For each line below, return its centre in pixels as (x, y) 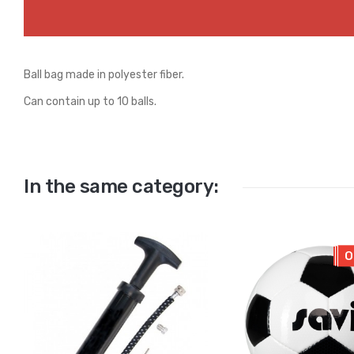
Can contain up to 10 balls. (90, 102)
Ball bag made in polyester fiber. (104, 75)
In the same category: (121, 186)
